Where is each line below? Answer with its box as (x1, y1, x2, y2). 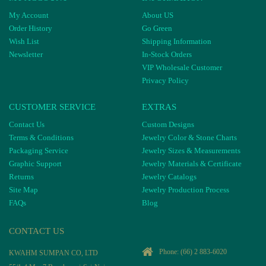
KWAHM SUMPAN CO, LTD (9, 248, 98, 257)
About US (142, 10, 173, 20)
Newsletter (9, 49, 43, 59)
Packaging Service (9, 145, 68, 155)
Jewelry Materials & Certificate (142, 159, 242, 168)
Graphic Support (9, 159, 62, 168)
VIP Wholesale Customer (142, 62, 222, 72)
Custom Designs (142, 119, 194, 129)
